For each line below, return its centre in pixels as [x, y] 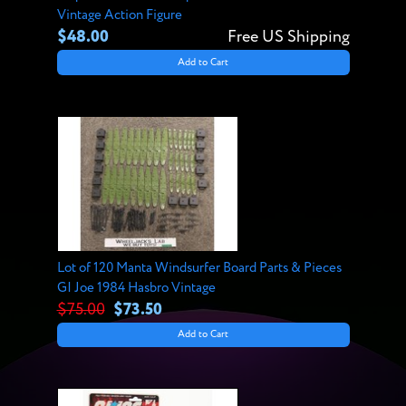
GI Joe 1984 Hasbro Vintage [136, 287]
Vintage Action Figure [119, 15]
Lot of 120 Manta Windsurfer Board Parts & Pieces [199, 267]
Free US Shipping [288, 38]
